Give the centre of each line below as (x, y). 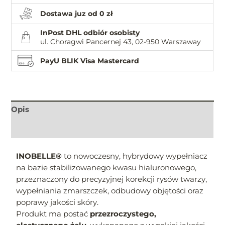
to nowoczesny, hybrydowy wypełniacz (135, 156)
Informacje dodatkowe (56, 129)
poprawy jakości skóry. (58, 202)
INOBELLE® (39, 156)
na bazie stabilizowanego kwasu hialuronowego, (106, 167)
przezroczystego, (123, 214)
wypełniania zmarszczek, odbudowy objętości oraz (110, 191)
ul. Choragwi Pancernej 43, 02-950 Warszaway (121, 41)
